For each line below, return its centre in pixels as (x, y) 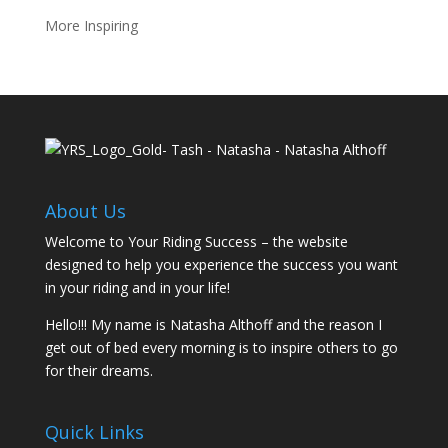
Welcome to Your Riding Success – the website (196, 242)
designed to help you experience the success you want (221, 265)
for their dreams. (98, 371)
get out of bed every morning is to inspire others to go (221, 348)
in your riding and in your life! (137, 288)
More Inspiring (91, 25)
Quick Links (94, 432)
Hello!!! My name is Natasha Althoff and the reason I (213, 325)
